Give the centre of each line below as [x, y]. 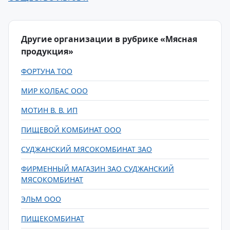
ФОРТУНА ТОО [47, 71]
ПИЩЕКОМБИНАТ [53, 218]
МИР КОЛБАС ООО [54, 91]
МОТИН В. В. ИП [49, 110]
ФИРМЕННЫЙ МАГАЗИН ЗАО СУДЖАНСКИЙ [98, 169]
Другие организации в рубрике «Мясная [109, 39]
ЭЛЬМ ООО [41, 199]
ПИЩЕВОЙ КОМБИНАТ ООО [71, 130]
